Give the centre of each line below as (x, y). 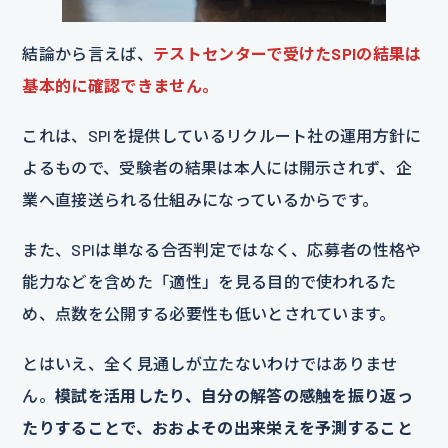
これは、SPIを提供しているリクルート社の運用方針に (222, 135)
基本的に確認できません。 (120, 85)
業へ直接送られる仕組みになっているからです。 (200, 199)
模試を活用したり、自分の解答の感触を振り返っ (234, 395)
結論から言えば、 (87, 53)
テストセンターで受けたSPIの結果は (287, 53)
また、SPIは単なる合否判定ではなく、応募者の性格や (222, 249)
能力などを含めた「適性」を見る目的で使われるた (209, 281)
